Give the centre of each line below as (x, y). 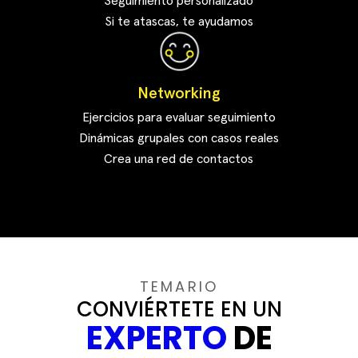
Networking (179, 94)
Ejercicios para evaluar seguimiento (179, 118)
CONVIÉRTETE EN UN (179, 310)
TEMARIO (179, 287)
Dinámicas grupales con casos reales (179, 139)
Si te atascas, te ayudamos (179, 22)
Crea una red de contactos (179, 159)
